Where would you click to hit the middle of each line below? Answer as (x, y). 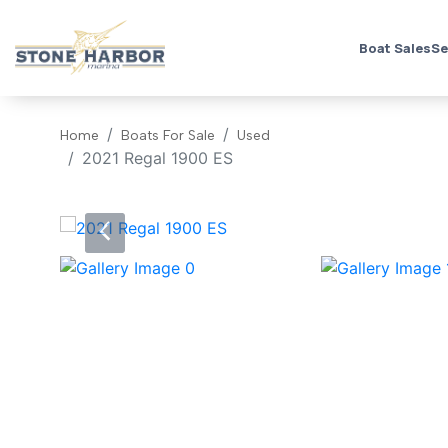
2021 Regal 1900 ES (157, 158)
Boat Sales (394, 48)
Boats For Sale (168, 136)
